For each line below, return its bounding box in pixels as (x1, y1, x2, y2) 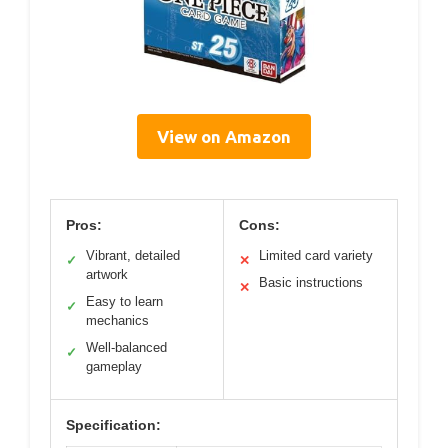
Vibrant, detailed (86, 247, 180, 263)
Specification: (66, 416, 161, 433)
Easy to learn (86, 293, 163, 309)
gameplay (86, 358, 142, 374)
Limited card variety (259, 247, 373, 263)
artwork (86, 266, 128, 282)
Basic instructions (259, 274, 363, 290)
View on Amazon (157, 126, 291, 146)
